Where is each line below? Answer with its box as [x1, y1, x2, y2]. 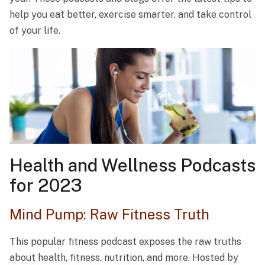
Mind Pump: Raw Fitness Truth [9, 206, 209, 223]
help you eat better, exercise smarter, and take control [9, 8, 251, 20]
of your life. [9, 24, 63, 36]
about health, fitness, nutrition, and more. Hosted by [9, 252, 238, 264]
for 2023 [9, 174, 82, 196]
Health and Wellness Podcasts [9, 154, 256, 176]
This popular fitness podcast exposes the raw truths [9, 236, 241, 248]
